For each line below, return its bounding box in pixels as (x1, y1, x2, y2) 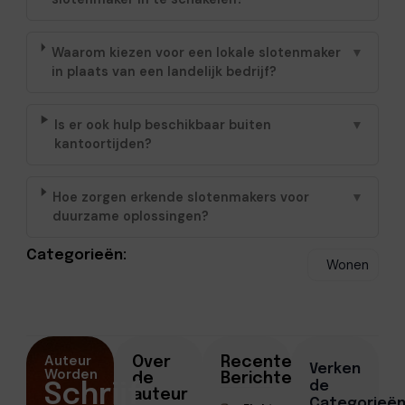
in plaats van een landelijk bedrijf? (51, 62, 277, 80)
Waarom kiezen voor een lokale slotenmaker (51, 43, 341, 61)
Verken (308, 361, 361, 377)
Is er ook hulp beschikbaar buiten (54, 116, 272, 133)
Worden (43, 364, 98, 383)
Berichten (220, 370, 302, 387)
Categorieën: (25, 247, 127, 263)
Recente (220, 353, 292, 371)
